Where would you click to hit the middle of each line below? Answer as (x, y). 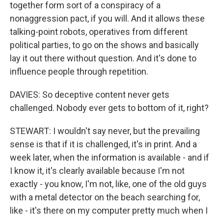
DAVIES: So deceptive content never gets (90, 95)
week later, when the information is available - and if (110, 157)
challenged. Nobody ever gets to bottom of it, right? (109, 108)
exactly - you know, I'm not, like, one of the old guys (108, 184)
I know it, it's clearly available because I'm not (97, 171)
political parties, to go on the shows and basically (104, 45)
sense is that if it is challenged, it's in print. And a (103, 144)
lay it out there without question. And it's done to (103, 58)
